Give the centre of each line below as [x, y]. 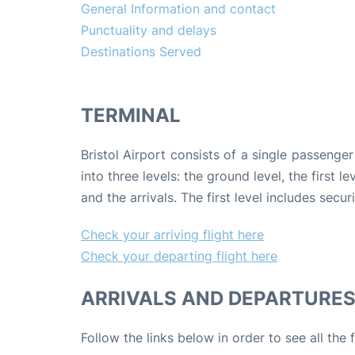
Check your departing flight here [179, 256]
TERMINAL [131, 115]
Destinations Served [141, 51]
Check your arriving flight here [172, 234]
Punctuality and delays [149, 30]
